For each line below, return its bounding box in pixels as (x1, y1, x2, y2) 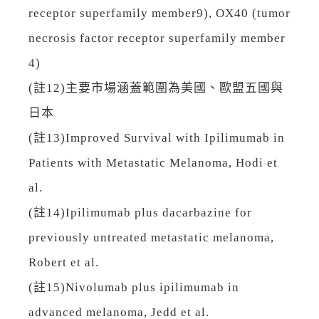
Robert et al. (28, 256, 99, 269)
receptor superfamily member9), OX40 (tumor (28, 6, 291, 20)
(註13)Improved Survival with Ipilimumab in (28, 131, 285, 145)
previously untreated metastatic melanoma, (28, 231, 274, 244)
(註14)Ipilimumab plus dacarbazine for (28, 206, 252, 219)
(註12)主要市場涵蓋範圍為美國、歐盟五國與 (28, 81, 283, 95)
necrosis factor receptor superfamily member (28, 31, 286, 45)
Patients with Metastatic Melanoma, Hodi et (28, 156, 278, 169)
